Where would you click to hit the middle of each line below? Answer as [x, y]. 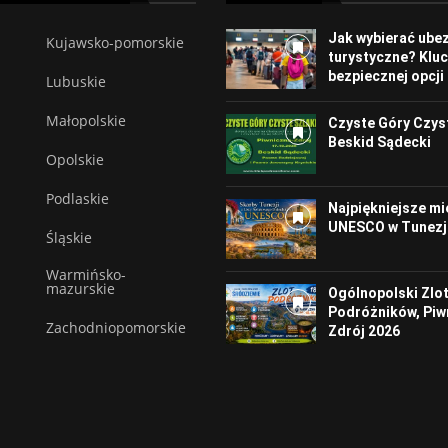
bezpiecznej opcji [385, 76]
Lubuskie [76, 82]
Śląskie [69, 238]
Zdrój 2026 [363, 330]
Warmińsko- [86, 275]
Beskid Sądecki [379, 142]
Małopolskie [86, 121]
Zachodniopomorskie [116, 328]
